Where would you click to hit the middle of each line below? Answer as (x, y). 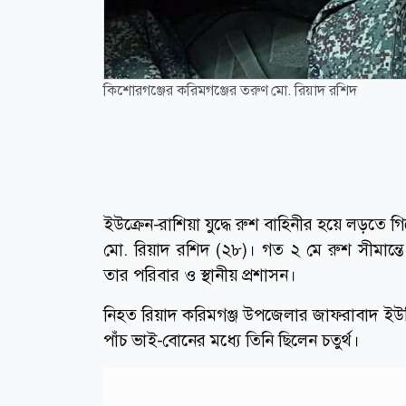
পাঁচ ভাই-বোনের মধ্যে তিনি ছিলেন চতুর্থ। (232, 341)
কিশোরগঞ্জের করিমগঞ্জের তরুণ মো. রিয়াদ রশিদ (230, 91)
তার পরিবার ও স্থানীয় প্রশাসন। (200, 275)
